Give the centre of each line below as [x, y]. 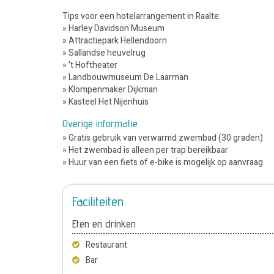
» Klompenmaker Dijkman [110, 89]
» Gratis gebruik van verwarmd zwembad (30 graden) [163, 138]
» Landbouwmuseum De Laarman [125, 77]
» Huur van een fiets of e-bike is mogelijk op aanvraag [163, 162]
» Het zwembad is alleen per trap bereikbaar [145, 150]
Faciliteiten [98, 201]
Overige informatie [100, 123]
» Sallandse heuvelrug [104, 53]
